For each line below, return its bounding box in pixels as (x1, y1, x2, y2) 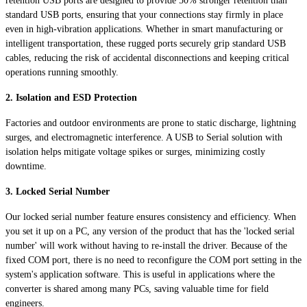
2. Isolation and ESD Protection (5, 92, 137, 103)
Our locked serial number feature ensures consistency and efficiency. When (5, 211, 296, 222)
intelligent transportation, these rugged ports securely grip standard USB (5, 38, 286, 49)
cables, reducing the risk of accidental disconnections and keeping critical (5, 52, 289, 63)
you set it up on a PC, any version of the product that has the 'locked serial (5, 225, 295, 236)
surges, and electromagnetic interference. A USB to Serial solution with (5, 132, 282, 143)
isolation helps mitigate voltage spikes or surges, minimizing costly (5, 146, 265, 157)
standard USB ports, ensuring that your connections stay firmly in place (5, 9, 283, 20)
